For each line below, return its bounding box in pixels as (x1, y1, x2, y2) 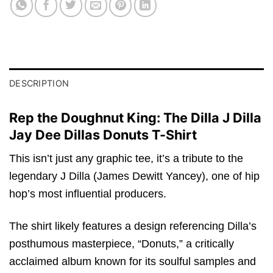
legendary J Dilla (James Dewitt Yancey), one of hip (9, 170, 260, 183)
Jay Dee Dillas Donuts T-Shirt (9, 127, 197, 143)
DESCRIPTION (9, 78, 69, 89)
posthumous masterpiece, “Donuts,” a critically (9, 237, 234, 250)
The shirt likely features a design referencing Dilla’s (9, 219, 257, 232)
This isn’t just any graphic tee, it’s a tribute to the (9, 152, 243, 165)
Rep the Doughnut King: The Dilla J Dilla (9, 110, 261, 126)
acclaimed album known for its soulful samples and (9, 255, 256, 268)
